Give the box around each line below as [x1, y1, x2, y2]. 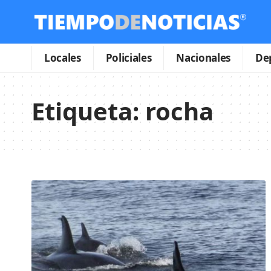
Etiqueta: [31, 94, 145, 128]
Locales [44, 51, 81, 65]
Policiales [105, 51, 152, 65]
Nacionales [176, 51, 230, 65]
